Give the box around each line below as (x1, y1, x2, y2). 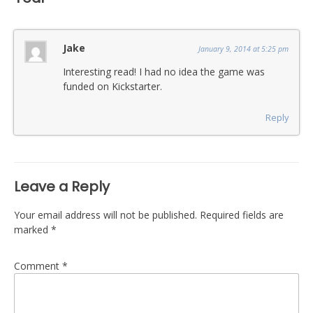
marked (14, 223, 51, 237)
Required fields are (200, 208, 284, 222)
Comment (14, 259, 62, 273)
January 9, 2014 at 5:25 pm (198, 44, 289, 54)
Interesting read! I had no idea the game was (63, 65, 265, 79)
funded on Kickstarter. (63, 80, 162, 94)
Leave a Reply (14, 177, 110, 197)
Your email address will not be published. (14, 208, 197, 222)
